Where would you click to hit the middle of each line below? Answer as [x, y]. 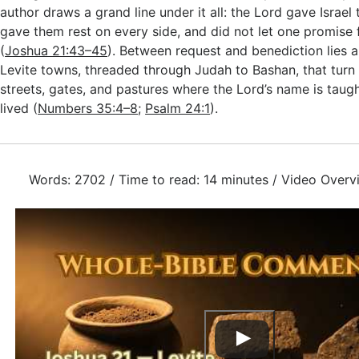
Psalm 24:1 [178, 108]
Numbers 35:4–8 [88, 108]
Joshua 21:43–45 [56, 50]
